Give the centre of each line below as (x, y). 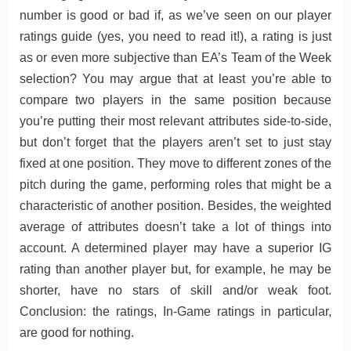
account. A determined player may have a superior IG (175, 248)
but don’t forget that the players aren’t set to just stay (175, 142)
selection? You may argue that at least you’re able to (175, 78)
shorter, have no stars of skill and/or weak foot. (175, 290)
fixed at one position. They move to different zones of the (175, 163)
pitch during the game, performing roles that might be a (175, 184)
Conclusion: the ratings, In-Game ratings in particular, (175, 311)
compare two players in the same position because (175, 100)
